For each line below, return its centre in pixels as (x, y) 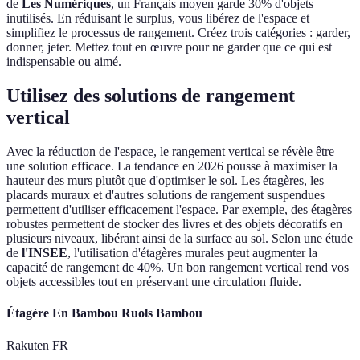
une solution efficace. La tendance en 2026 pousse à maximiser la (172, 166)
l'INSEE (45, 253)
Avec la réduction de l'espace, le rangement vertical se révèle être (170, 152)
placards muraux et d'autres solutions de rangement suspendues (166, 195)
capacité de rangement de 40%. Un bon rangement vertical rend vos (178, 268)
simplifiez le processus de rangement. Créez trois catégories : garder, (178, 33)
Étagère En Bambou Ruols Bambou (104, 313)
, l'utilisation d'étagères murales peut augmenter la (192, 253)
